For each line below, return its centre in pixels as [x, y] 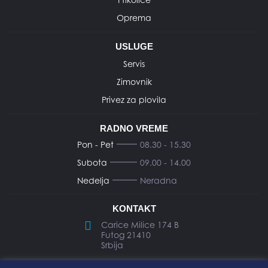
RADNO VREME [134, 128]
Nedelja [93, 180]
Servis [134, 63]
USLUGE [134, 46]
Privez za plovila [134, 99]
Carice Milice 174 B [140, 224]
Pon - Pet [95, 144]
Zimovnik [134, 81]
